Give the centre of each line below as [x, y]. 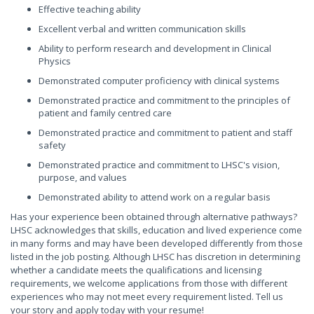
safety [52, 145]
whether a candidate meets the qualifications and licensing [136, 270]
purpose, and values [83, 177]
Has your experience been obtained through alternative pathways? [154, 217]
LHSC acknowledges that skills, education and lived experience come [156, 230]
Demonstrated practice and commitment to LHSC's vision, [159, 165]
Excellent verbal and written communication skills [142, 29]
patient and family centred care [105, 113]
